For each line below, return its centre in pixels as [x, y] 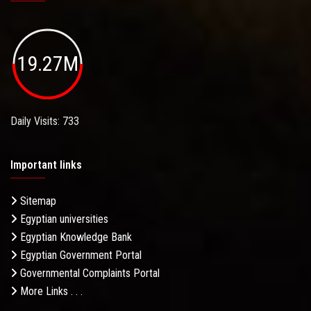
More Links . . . [50, 291]
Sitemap [37, 201]
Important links [46, 165]
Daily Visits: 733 [45, 121]
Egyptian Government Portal [79, 255]
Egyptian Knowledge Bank [75, 237]
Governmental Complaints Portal [89, 273]
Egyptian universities [63, 219]
